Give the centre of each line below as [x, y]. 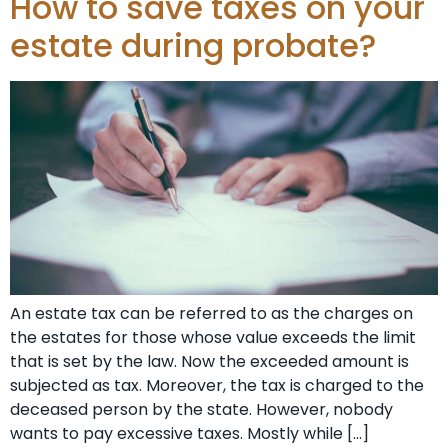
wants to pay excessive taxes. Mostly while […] [189, 433]
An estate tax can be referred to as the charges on [211, 313]
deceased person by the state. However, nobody [201, 409]
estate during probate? [193, 45]
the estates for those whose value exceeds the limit [213, 337]
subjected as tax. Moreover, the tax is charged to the [217, 385]
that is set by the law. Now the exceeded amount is [209, 361]
